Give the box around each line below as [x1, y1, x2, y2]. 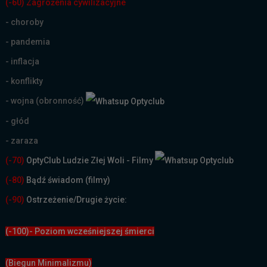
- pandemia [5, 36, 51, 46]
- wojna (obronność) [5, 95, 86, 105]
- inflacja [5, 56, 40, 66]
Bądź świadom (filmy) [24, 175, 111, 185]
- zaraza [5, 135, 39, 145]
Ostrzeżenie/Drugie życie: [26, 195, 128, 205]
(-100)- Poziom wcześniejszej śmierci [5, 226, 155, 237]
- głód [5, 116, 30, 126]
